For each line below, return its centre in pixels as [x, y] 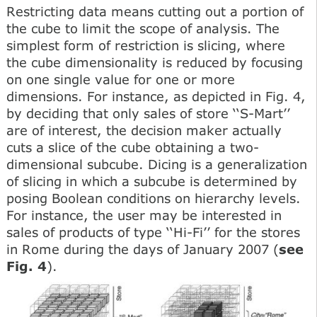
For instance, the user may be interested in [144, 215]
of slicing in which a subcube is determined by [152, 181]
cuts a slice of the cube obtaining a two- [133, 147]
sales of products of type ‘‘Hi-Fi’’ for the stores [153, 232]
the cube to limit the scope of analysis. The [143, 28]
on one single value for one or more [121, 79]
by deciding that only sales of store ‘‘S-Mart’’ [148, 113]
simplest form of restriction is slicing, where [146, 45]
